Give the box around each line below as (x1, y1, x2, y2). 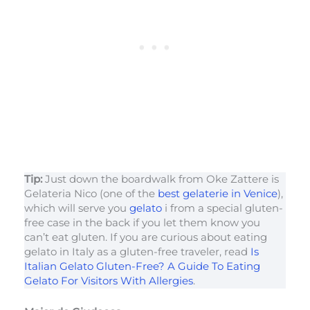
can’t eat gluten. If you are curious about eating (24, 231, 267, 244)
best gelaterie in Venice (158, 188, 277, 201)
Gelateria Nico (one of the (24, 188, 158, 201)
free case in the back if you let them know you (24, 217, 260, 230)
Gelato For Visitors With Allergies (24, 275, 193, 288)
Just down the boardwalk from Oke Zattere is (45, 173, 279, 186)
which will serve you (24, 202, 129, 215)
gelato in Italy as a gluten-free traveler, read (24, 246, 250, 259)
